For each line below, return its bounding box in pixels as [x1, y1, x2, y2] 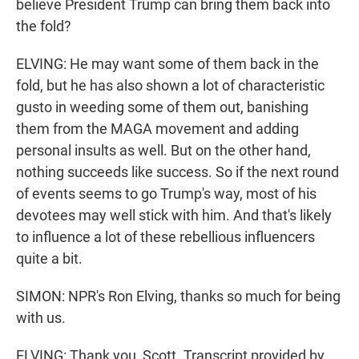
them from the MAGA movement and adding [16, 120, 299, 138]
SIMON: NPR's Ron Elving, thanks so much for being [16, 288, 341, 305]
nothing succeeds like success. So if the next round [16, 163, 339, 181]
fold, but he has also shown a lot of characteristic [16, 77, 325, 95]
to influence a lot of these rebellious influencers [16, 228, 315, 246]
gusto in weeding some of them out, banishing [16, 99, 309, 116]
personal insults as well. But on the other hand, [16, 142, 311, 159]
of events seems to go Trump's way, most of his [16, 185, 317, 203]
